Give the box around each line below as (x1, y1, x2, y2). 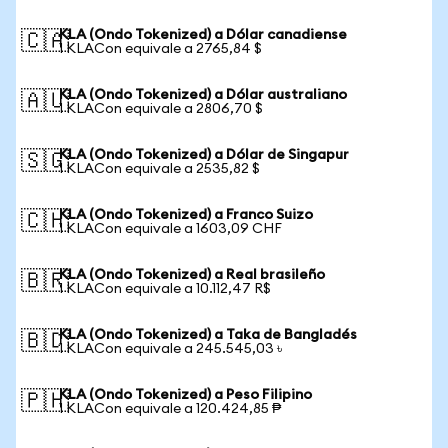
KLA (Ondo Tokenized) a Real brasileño (59, 268, 325, 282)
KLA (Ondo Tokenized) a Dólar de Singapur (59, 148, 349, 162)
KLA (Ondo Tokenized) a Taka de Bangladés (59, 328, 357, 342)
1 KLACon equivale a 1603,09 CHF (59, 222, 282, 236)
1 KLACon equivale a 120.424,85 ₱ (59, 402, 281, 416)
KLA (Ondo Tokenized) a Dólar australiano (59, 88, 347, 102)
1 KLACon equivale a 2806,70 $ (59, 102, 263, 116)
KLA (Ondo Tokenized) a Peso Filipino (59, 388, 312, 402)
